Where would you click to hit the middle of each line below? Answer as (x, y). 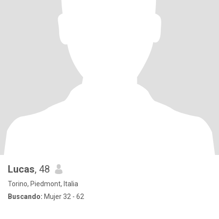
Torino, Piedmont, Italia (43, 184)
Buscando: (25, 197)
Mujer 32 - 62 (63, 197)
